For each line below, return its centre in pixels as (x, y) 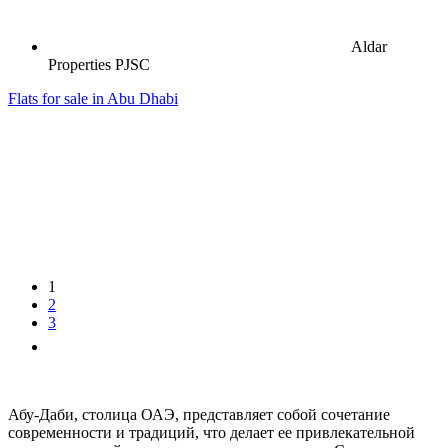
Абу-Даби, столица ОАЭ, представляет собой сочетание (199, 414)
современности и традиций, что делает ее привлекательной (211, 432)
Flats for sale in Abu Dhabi (93, 98)
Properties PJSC (99, 64)
